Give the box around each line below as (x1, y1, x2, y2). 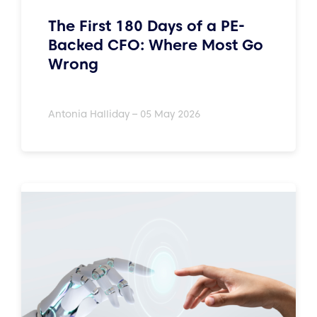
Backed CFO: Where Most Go (48, 35, 263, 54)
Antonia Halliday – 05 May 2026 (48, 108, 200, 120)
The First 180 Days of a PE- (48, 16, 245, 35)
